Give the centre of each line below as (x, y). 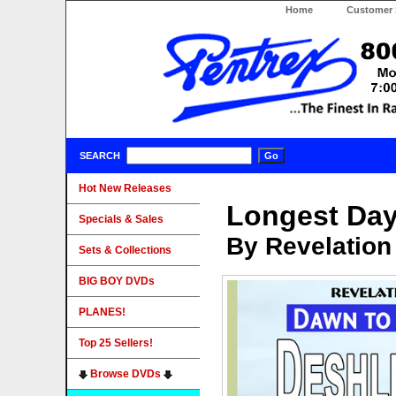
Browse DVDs (126, 374)
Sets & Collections (125, 250)
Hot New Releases (125, 188)
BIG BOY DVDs (117, 281)
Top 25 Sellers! (116, 343)
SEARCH (100, 156)
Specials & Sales (121, 219)
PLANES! (102, 312)
